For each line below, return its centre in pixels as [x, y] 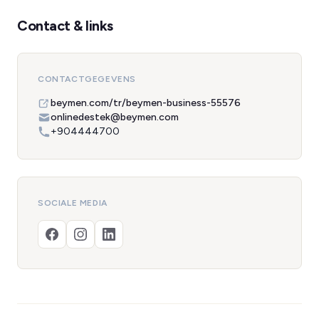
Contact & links [65, 26]
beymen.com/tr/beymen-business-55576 [146, 103]
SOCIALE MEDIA [73, 203]
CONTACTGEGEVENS [87, 79]
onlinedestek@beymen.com [115, 117]
